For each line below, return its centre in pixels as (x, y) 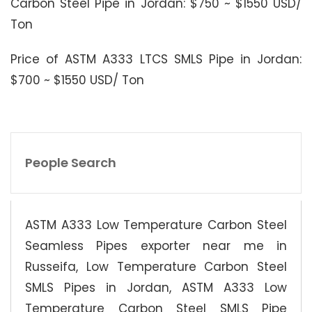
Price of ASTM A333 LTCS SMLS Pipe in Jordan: (156, 59)
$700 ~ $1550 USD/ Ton (77, 80)
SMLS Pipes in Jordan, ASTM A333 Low (156, 287)
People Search (71, 162)
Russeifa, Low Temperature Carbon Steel (156, 266)
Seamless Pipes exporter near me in (156, 245)
